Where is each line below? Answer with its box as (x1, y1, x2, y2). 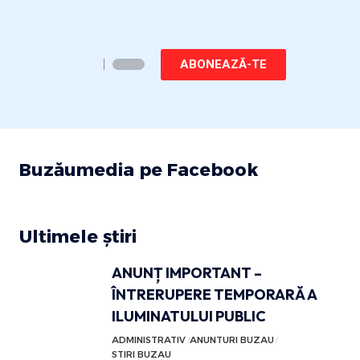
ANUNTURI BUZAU (189, 334, 274, 346)
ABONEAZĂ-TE (179, 56, 267, 72)
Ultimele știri (18, 226, 137, 247)
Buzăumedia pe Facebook (18, 159, 258, 181)
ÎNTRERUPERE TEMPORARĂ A (111, 285, 317, 304)
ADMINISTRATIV (111, 334, 186, 346)
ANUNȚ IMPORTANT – (111, 264, 262, 282)
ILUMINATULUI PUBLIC (111, 307, 266, 325)
